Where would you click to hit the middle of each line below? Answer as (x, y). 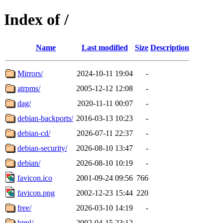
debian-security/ (42, 148)
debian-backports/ (45, 118)
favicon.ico (35, 178)
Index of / (36, 20)
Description (170, 47)
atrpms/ (29, 88)
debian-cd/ (34, 133)
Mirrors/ (30, 73)
